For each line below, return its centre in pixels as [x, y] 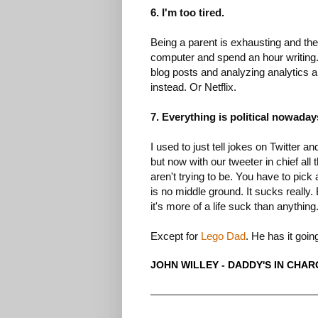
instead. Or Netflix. [193, 87]
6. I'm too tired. [187, 13]
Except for [176, 236]
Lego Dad [223, 236]
